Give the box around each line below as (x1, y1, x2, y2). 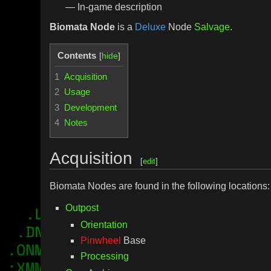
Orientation (80, 220, 128, 230)
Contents (57, 50, 97, 61)
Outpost (65, 202, 99, 213)
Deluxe (135, 22, 166, 33)
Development (64, 102, 117, 113)
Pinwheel (80, 235, 122, 246)
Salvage (194, 22, 230, 33)
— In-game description (65, 1, 162, 12)
